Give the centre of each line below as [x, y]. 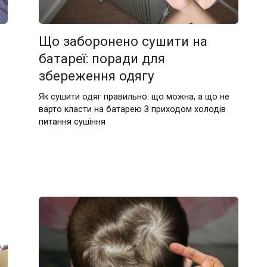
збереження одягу [97, 76]
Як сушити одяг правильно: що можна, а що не [134, 97]
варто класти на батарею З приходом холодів [133, 109]
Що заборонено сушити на [123, 41]
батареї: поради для [102, 59]
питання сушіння [72, 122]
